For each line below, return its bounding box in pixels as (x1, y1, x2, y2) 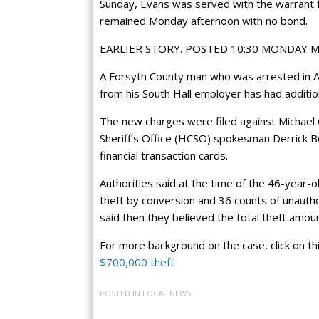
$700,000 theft (100, 255, 174, 270)
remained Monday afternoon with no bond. (100, 14, 308, 28)
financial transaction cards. (100, 148, 228, 163)
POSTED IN (100, 287, 142, 298)
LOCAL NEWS (142, 287, 191, 298)
